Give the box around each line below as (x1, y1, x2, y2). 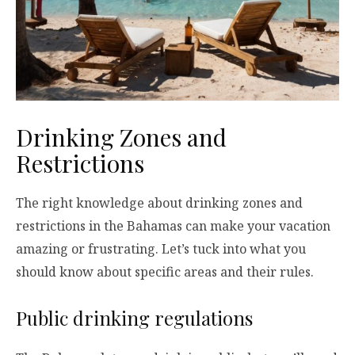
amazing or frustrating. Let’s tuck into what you (16, 239, 306, 258)
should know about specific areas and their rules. (16, 262, 314, 281)
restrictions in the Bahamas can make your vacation (16, 216, 330, 235)
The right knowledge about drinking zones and (16, 193, 303, 212)
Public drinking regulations (16, 304, 253, 330)
